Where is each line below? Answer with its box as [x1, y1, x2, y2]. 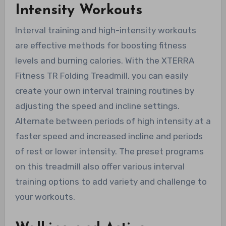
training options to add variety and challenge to [15, 177, 207, 187]
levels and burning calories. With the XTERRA [15, 55, 194, 66]
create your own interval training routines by [15, 86, 194, 96]
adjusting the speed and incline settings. [15, 101, 180, 111]
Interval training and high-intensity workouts [15, 25, 196, 36]
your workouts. [15, 192, 75, 202]
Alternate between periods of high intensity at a [15, 116, 211, 127]
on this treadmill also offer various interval [15, 161, 185, 172]
